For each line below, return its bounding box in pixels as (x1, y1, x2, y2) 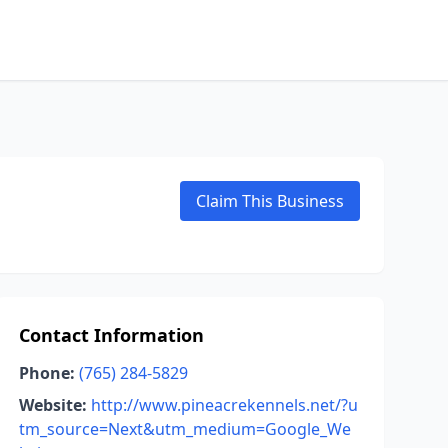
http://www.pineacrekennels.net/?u (90, 394, 358, 416)
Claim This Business (196, 190, 344, 212)
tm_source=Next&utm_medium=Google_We (18, 418, 351, 440)
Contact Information (18, 323, 204, 347)
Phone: (18, 362, 75, 384)
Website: (18, 394, 87, 416)
